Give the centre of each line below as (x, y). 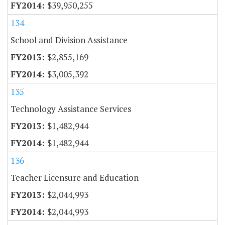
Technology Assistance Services (71, 109)
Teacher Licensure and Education (75, 178)
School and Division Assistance (69, 40)
